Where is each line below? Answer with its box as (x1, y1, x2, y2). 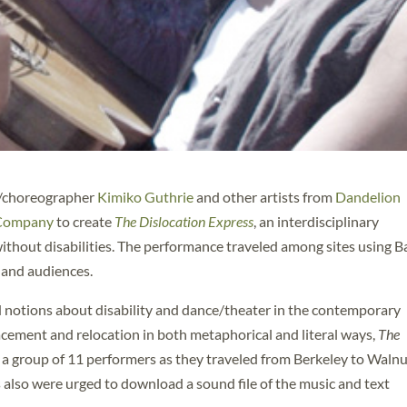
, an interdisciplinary (253, 212, 380, 230)
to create (54, 212, 115, 230)
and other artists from (194, 187, 336, 205)
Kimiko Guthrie (97, 187, 194, 205)
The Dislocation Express (114, 212, 254, 230)
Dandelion (335, 187, 402, 205)
